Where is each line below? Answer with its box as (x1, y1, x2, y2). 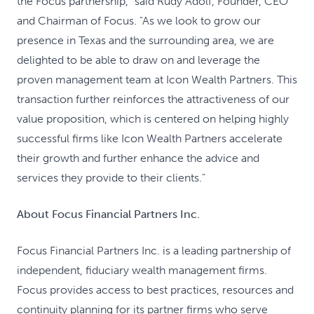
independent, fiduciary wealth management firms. (17, 264, 267, 277)
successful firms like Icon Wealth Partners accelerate (17, 132, 282, 145)
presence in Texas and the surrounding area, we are (17, 34, 274, 47)
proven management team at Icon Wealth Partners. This (17, 73, 297, 86)
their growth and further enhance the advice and (17, 151, 259, 165)
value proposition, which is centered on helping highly (17, 112, 289, 125)
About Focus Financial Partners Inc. (17, 207, 200, 221)
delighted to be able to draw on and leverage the (17, 53, 260, 67)
